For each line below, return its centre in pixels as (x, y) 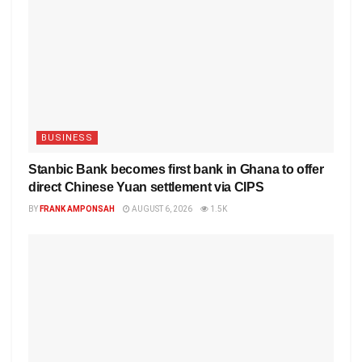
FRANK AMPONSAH (77, 209)
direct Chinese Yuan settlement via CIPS (149, 187)
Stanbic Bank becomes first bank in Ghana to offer (176, 170)
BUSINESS (67, 138)
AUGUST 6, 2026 (161, 209)
